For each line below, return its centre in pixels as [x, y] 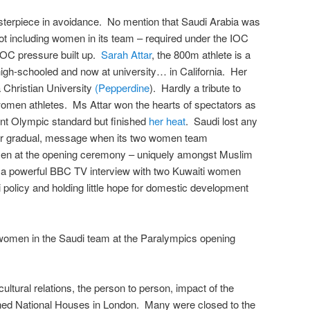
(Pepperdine [122, 88]
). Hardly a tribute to [195, 88]
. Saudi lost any [221, 121]
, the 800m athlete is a [201, 55]
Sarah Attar [126, 55]
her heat [167, 121]
